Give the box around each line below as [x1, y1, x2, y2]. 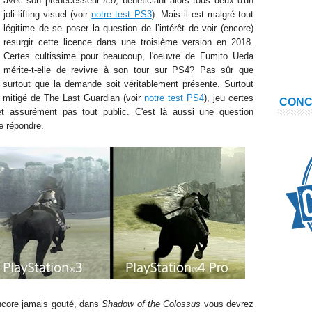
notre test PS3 [91, 9, 152, 19]
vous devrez [201, 299, 254, 309]
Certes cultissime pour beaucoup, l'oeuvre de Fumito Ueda [3, 51, 253, 61]
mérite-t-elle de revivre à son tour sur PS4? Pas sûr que [3, 65, 253, 75]
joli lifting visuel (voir [3, 9, 92, 19]
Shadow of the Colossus [102, 299, 201, 309]
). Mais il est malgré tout [151, 9, 254, 19]
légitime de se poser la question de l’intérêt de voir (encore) [3, 23, 253, 33]
